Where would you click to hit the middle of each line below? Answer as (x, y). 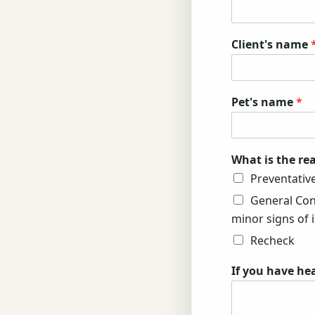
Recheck (272, 240)
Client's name (271, 44)
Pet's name (264, 102)
